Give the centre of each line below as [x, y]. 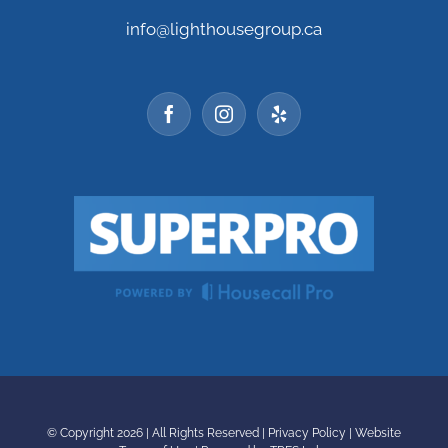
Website [378, 432]
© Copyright [82, 432]
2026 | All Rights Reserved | [192, 432]
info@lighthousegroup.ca [224, 28]
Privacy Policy [307, 432]
